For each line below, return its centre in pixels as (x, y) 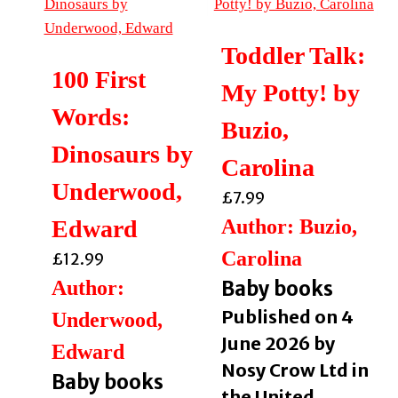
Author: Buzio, (289, 226)
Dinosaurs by (122, 154)
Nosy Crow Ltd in (295, 370)
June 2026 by (278, 343)
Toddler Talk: (293, 55)
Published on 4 (287, 316)
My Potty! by (290, 92)
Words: (90, 116)
